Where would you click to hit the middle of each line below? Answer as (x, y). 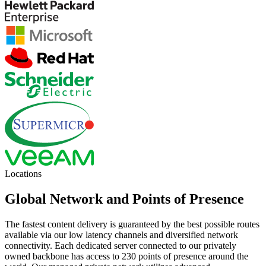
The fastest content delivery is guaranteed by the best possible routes (132, 224)
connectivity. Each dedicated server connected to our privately (121, 245)
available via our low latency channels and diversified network (121, 235)
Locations (23, 173)
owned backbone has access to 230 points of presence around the (126, 256)
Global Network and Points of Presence (124, 199)
